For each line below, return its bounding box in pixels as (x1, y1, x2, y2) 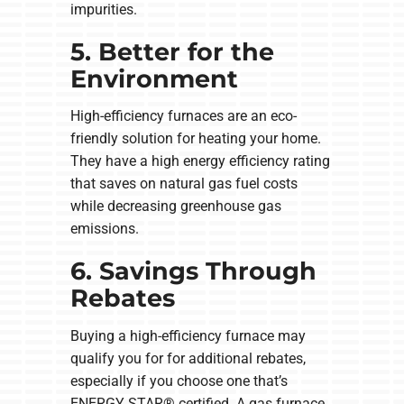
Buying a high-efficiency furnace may (69, 326, 306, 344)
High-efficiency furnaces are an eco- (69, 107, 297, 125)
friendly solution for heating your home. (69, 130, 321, 148)
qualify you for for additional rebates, (69, 349, 306, 367)
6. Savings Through (69, 256, 317, 287)
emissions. (69, 220, 139, 238)
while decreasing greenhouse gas (69, 197, 281, 216)
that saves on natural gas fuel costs (69, 175, 298, 193)
